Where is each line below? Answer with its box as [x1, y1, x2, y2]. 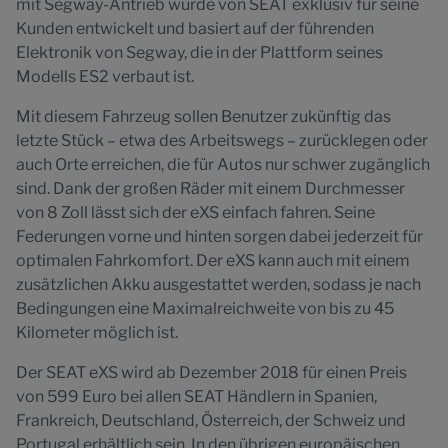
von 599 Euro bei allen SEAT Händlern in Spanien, [16, 387, 377, 406]
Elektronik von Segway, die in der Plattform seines [16, 43, 383, 62]
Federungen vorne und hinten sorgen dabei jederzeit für [16, 227, 423, 246]
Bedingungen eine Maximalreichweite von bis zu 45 [16, 299, 394, 318]
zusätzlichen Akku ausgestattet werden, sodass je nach [16, 275, 421, 294]
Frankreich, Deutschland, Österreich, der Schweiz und [16, 411, 406, 430]
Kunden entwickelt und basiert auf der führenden [16, 19, 374, 38]
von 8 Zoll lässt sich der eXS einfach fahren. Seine [16, 203, 375, 222]
